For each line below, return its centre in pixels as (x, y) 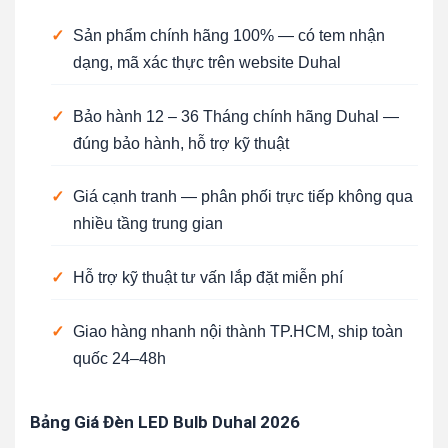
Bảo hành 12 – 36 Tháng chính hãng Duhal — (235, 116)
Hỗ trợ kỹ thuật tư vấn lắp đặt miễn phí (207, 277)
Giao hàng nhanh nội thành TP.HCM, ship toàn (237, 331)
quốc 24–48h (119, 358)
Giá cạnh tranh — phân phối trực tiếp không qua (242, 197)
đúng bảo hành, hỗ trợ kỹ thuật (180, 143)
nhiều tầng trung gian (147, 224)
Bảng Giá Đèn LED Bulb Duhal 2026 (164, 421)
